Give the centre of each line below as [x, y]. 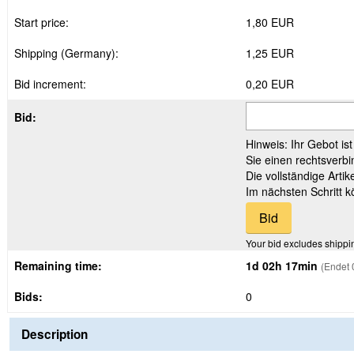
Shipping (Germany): [66, 53]
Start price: [41, 22]
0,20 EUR [270, 84]
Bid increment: [50, 84]
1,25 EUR [270, 53]
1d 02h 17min [282, 265]
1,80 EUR [270, 22]
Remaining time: [58, 265]
